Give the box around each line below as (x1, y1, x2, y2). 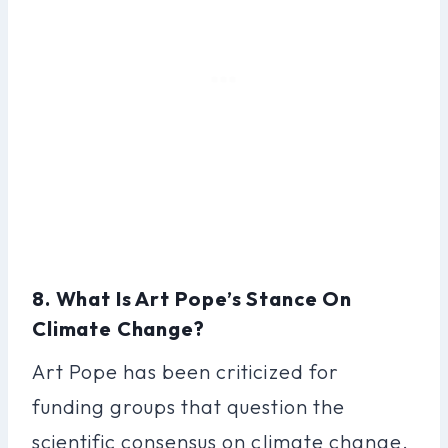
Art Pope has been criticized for (32, 358, 339, 384)
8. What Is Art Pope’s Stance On (32, 285, 353, 311)
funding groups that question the (32, 393, 345, 419)
